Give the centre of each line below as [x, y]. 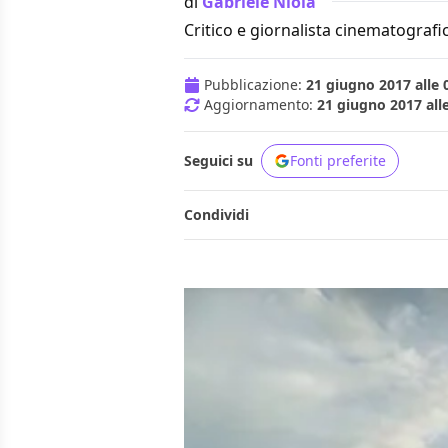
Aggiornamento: [260, 105]
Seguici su [218, 161]
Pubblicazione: [255, 85]
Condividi [216, 215]
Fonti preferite [338, 161]
